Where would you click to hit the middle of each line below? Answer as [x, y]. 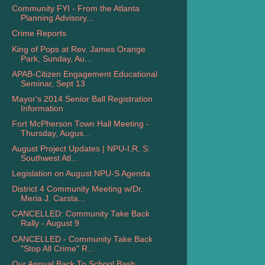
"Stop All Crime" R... [57, 248]
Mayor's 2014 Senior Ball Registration [82, 99]
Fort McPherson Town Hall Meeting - [80, 124]
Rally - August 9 [50, 224]
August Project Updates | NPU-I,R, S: [81, 149]
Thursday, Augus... [55, 133]
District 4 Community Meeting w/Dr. [77, 189]
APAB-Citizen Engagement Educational [84, 74]
